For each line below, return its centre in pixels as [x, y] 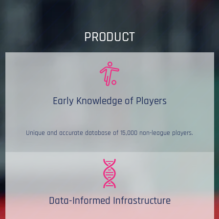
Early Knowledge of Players [109, 101]
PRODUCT [109, 37]
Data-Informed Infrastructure [109, 201]
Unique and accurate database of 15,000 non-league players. [109, 133]
